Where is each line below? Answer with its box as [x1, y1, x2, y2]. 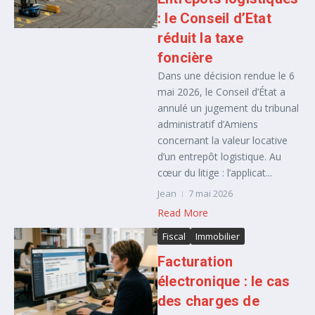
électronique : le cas [157, 273, 290, 290]
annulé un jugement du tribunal [157, 101, 299, 115]
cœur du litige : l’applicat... [157, 166, 272, 179]
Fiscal [162, 230, 186, 243]
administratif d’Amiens [157, 117, 258, 131]
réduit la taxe [157, 30, 243, 46]
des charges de [157, 292, 259, 309]
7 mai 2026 [188, 187, 233, 200]
